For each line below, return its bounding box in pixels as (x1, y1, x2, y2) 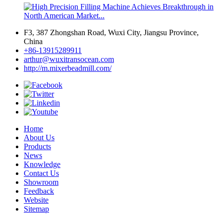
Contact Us (24, 168, 59, 177)
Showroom (24, 177, 58, 186)
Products (24, 142, 51, 151)
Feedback (24, 186, 54, 195)
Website (24, 195, 49, 204)
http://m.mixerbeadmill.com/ (24, 63, 111, 72)
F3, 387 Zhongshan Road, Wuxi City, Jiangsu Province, (24, 28, 199, 37)
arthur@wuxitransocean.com (24, 55, 114, 63)
